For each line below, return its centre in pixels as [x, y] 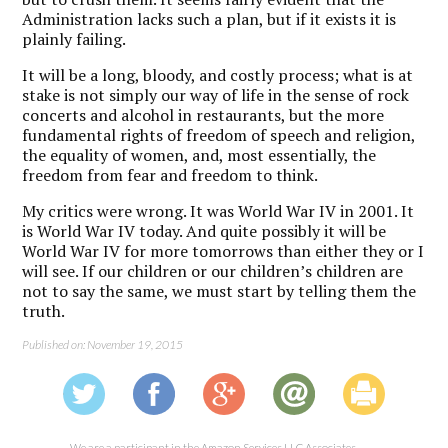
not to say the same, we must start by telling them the [219, 290]
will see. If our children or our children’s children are [213, 270]
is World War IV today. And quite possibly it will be [204, 230]
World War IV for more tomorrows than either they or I [223, 250]
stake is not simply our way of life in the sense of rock [216, 94]
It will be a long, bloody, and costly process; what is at [218, 74]
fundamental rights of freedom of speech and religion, [219, 134]
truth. [44, 310]
